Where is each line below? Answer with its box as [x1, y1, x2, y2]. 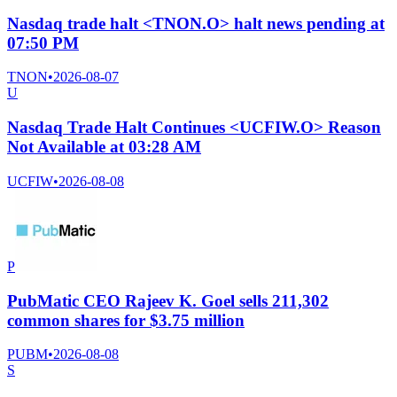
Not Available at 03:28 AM [7, 137, 201, 157]
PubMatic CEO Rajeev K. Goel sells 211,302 [7, 291, 329, 310]
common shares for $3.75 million [7, 310, 245, 330]
